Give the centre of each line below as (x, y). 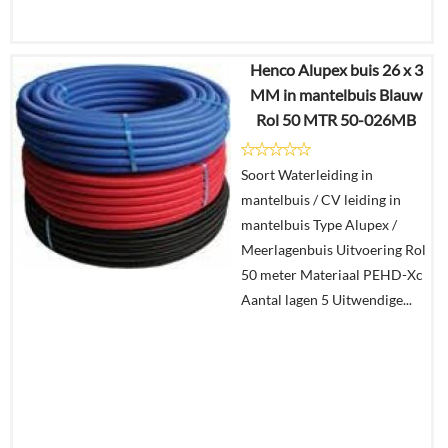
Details (384, 158)
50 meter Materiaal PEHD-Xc (332, 274)
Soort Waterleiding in (307, 174)
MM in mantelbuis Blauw (336, 94)
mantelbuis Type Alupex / (319, 224)
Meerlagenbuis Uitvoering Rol (333, 249)
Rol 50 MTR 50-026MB (336, 119)
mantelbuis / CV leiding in (321, 199)
